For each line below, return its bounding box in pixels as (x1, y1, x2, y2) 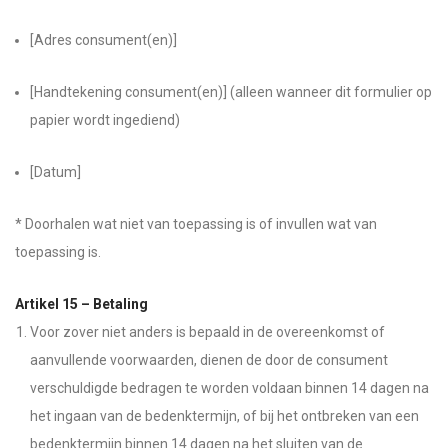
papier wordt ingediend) (30, 112, 180, 128)
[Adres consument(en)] (30, 32, 177, 48)
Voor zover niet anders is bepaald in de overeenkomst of (30, 324, 385, 340)
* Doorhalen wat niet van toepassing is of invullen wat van (15, 216, 377, 232)
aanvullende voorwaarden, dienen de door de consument (30, 352, 388, 368)
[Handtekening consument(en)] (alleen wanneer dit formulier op (30, 84, 432, 100)
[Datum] (30, 164, 81, 180)
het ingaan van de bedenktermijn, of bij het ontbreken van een (30, 408, 419, 424)
